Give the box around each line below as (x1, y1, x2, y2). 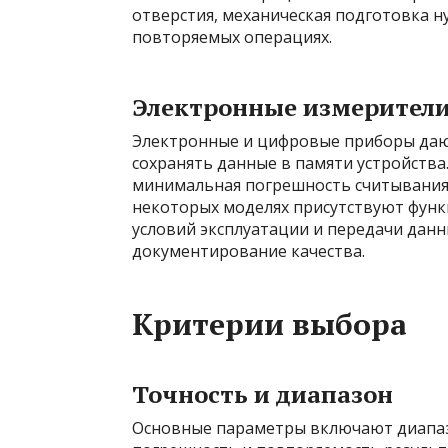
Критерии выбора (132, 303, 407, 344)
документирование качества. (132, 239, 365, 262)
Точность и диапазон (132, 377, 393, 410)
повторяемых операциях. (132, 25, 332, 48)
